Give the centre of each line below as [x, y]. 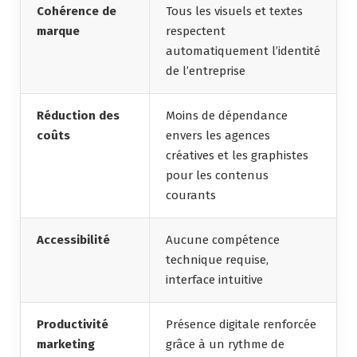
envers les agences [218, 135]
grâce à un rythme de [225, 344]
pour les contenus [217, 175]
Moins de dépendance [227, 115]
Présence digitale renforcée [241, 324]
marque [58, 31]
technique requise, [217, 259]
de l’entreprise [206, 71]
